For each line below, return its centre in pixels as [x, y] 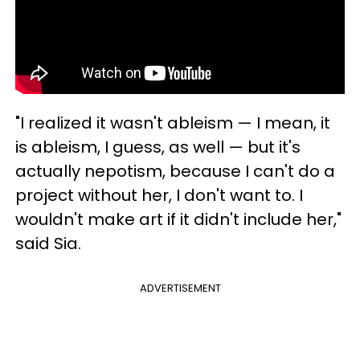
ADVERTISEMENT [180, 288]
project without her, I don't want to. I [159, 195]
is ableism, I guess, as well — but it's [158, 147]
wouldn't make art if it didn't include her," [178, 219]
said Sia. [48, 243]
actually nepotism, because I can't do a [175, 171]
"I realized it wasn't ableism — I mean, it [173, 123]
